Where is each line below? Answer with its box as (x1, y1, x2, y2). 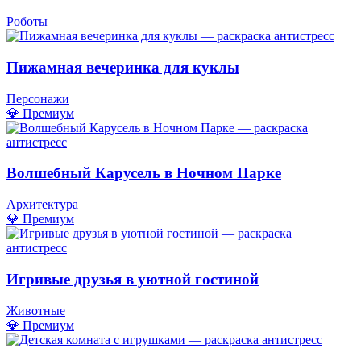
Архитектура (6, 197, 78, 212)
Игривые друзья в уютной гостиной (6, 270, 259, 288)
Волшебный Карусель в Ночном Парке (6, 164, 281, 182)
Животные (6, 303, 65, 317)
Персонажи (6, 91, 69, 106)
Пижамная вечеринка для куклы (6, 58, 239, 76)
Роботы (6, 15, 48, 29)
